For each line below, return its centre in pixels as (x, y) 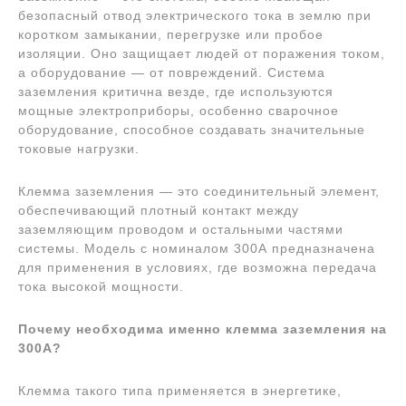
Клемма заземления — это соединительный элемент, (199, 191)
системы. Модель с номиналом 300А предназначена (197, 248)
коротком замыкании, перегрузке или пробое (171, 34)
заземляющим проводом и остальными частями (181, 229)
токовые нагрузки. (79, 149)
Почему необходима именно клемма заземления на (203, 329)
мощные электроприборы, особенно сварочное (179, 111)
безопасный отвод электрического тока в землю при (195, 15)
